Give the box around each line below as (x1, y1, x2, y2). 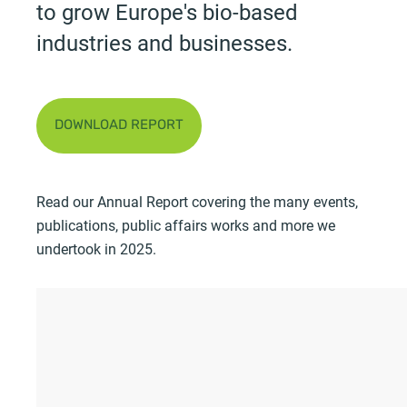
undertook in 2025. (36, 238, 156, 258)
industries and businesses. (36, 27, 293, 57)
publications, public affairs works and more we (36, 214, 335, 234)
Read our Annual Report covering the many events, (36, 191, 358, 211)
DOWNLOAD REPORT (55, 118, 184, 133)
